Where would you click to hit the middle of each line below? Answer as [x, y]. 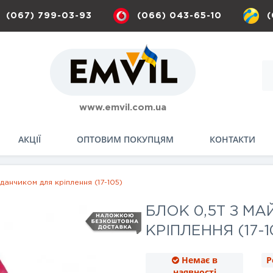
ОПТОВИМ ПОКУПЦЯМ [125, 139]
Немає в [199, 260]
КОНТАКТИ [232, 139]
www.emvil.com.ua [122, 107]
